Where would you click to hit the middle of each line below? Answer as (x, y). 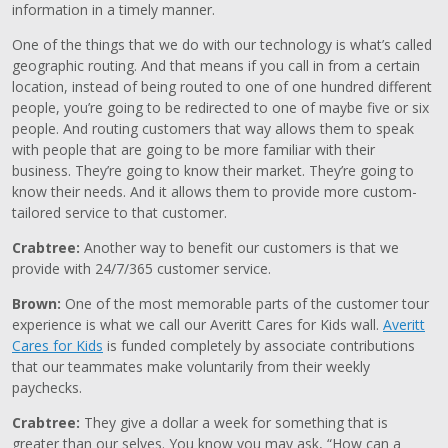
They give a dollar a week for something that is (234, 422)
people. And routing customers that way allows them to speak (213, 128)
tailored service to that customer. (119, 212)
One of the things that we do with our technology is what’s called (222, 44)
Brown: (38, 303)
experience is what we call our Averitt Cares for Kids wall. (197, 324)
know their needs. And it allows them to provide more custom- (214, 191)
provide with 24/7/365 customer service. (141, 268)
